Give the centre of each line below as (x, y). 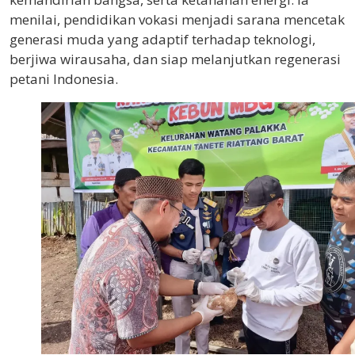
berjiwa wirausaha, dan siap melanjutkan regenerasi (175, 59)
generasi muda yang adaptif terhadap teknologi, (162, 39)
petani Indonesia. (64, 78)
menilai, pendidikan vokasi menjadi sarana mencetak (177, 19)
